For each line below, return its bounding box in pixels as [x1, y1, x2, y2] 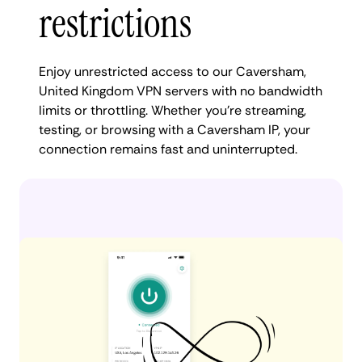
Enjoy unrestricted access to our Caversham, [39, 62, 306, 80]
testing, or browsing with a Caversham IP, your [39, 120, 310, 138]
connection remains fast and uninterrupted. [39, 140, 297, 158]
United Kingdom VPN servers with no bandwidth [39, 82, 322, 99]
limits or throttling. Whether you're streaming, [39, 101, 306, 119]
